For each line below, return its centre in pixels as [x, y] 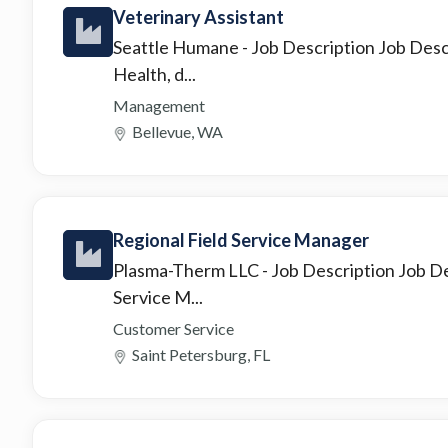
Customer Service [173, 328]
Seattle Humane [177, 46]
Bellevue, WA [177, 131]
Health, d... [154, 73]
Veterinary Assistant [198, 16]
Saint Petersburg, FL [201, 354]
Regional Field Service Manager [241, 239]
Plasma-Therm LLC [187, 269]
